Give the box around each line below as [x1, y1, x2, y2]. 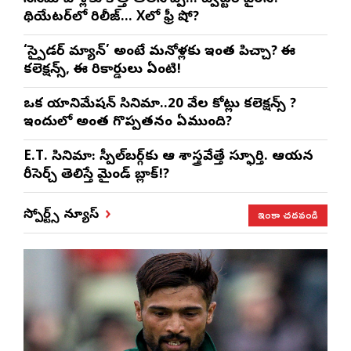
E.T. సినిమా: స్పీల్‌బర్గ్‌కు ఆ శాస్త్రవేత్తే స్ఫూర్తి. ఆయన [24, 148, 313, 167]
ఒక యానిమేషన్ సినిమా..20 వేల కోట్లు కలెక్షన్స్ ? [24, 96, 296, 114]
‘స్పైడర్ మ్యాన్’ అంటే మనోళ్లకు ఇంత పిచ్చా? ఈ [24, 43, 295, 62]
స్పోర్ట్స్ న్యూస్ [24, 206, 99, 224]
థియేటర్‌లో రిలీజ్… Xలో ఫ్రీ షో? [24, 9, 199, 27]
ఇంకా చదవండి [258, 204, 318, 226]
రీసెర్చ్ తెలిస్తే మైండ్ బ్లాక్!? [24, 166, 169, 185]
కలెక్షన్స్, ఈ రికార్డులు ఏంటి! [24, 61, 181, 80]
